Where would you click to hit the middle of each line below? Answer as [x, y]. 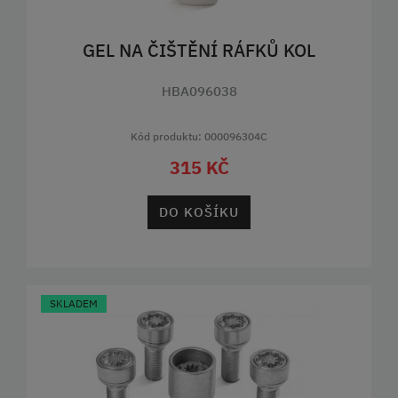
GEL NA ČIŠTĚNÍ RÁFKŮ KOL [199, 51]
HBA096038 [199, 92]
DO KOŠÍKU [199, 211]
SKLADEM [74, 304]
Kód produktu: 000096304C [199, 136]
